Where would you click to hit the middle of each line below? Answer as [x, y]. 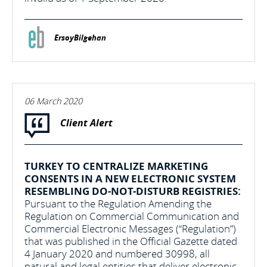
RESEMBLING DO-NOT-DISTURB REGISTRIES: [133, 191]
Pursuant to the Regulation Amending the [118, 204]
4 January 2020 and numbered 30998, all [117, 254]
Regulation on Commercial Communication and [132, 216]
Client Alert [86, 123]
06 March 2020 [53, 101]
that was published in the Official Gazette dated [131, 241]
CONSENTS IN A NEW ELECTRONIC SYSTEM [130, 178]
